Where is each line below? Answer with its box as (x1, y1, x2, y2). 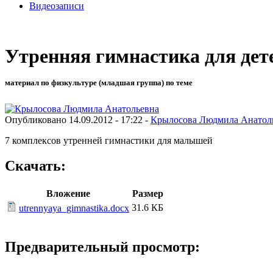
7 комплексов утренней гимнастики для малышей (5, 135, 213, 146)
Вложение (46, 188, 90, 199)
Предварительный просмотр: (5, 239, 200, 255)
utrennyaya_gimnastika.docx (19, 203, 129, 214)
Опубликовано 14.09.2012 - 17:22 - (5, 114, 151, 125)
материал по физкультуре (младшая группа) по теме (5, 78, 193, 88)
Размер (132, 188, 163, 199)
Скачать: (5, 158, 66, 174)
